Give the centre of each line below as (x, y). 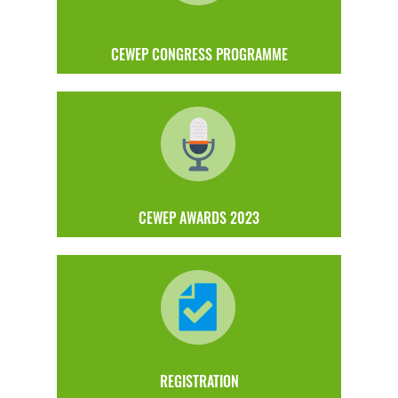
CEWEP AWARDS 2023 (199, 217)
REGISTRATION (199, 381)
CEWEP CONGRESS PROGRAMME (199, 54)
